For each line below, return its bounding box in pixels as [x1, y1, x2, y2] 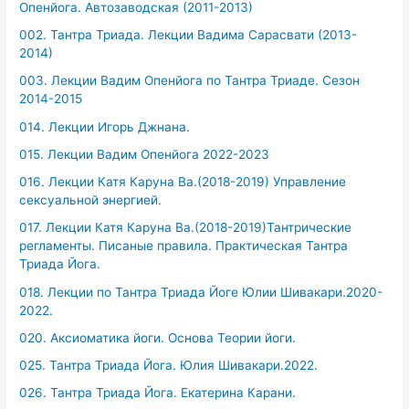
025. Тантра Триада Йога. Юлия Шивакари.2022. [19, 358, 319, 373]
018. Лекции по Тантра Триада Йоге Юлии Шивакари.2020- [19, 284, 383, 299]
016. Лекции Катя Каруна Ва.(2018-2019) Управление [19, 174, 347, 190]
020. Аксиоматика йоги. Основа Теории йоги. [19, 330, 297, 345]
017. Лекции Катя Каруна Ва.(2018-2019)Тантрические [19, 220, 352, 236]
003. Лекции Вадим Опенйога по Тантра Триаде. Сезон [19, 73, 361, 89]
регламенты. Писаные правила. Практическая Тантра [19, 238, 349, 254]
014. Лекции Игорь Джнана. [19, 119, 191, 134]
